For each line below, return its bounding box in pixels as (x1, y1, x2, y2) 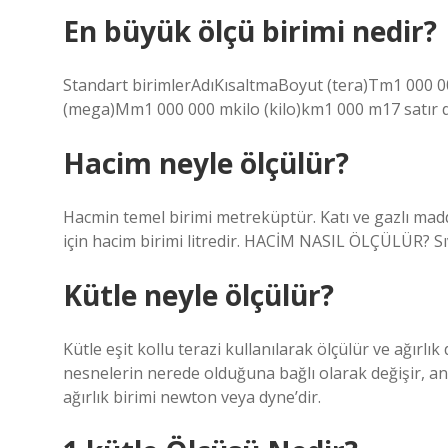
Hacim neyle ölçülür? (63, 144, 349, 182)
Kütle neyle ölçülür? (63, 276, 334, 314)
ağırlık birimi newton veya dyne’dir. (63, 386, 321, 408)
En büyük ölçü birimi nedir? (63, 12, 437, 50)
